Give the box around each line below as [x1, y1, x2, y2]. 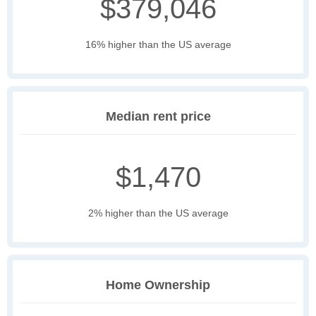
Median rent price [105, 109, 211, 124]
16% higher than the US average [85, 39, 231, 51]
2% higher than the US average [87, 207, 229, 219]
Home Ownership [106, 278, 210, 293]
